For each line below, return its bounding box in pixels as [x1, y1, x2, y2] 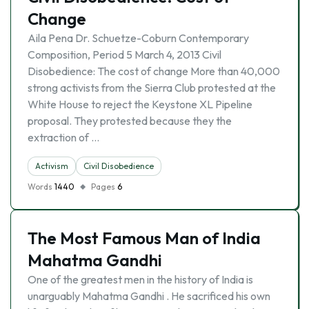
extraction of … [28, 130, 99, 144]
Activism [35, 161, 68, 171]
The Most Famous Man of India [28, 228, 261, 248]
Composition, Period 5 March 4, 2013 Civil [28, 48, 221, 61]
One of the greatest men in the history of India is [28, 272, 253, 286]
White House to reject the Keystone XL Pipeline [28, 97, 252, 111]
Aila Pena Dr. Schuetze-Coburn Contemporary [28, 31, 249, 45]
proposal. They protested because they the [28, 114, 232, 128]
